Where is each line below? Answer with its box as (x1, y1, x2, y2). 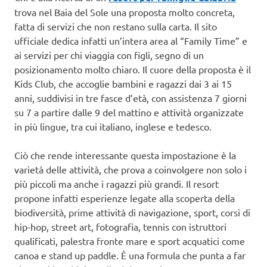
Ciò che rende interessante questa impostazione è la (14, 149, 236, 162)
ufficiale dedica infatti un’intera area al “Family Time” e (14, 35, 247, 47)
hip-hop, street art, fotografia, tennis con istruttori (14, 221, 226, 233)
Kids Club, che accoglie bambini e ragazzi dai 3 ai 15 (14, 77, 232, 90)
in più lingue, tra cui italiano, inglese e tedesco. (14, 120, 212, 133)
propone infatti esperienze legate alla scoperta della (14, 192, 235, 204)
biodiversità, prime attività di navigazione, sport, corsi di (14, 206, 250, 219)
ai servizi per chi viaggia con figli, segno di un (14, 49, 204, 61)
